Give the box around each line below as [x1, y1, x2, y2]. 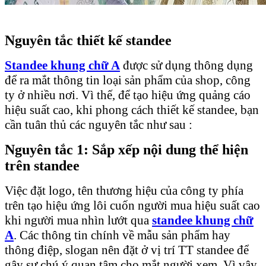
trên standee [5, 157, 80, 173]
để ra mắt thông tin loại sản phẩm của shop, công [5, 72, 251, 87]
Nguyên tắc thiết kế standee [5, 32, 172, 48]
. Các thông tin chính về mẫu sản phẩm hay [14, 227, 230, 242]
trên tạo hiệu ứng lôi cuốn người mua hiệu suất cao [5, 198, 260, 213]
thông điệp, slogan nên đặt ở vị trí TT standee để [5, 242, 249, 257]
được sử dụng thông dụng [120, 58, 253, 72]
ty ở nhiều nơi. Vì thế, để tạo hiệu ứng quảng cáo [5, 87, 251, 102]
